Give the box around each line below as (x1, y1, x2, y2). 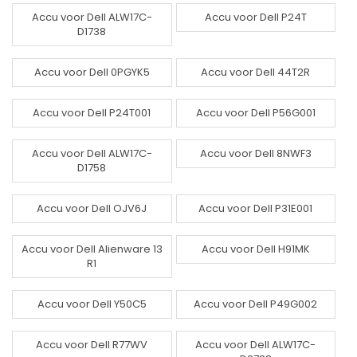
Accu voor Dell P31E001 (198, 200, 313, 216)
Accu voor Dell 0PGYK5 (33, 64, 150, 80)
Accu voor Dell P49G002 (194, 296, 318, 312)
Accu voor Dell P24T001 (33, 104, 151, 120)
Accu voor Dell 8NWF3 (199, 145, 312, 161)
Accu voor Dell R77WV (36, 336, 148, 352)
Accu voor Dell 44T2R (201, 64, 311, 80)
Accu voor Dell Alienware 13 (21, 241, 163, 257)
